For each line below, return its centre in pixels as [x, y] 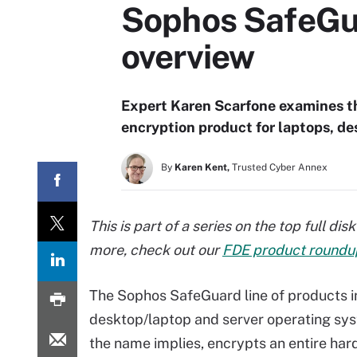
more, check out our [156, 250]
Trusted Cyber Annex [280, 167]
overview [188, 56]
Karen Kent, [202, 167]
